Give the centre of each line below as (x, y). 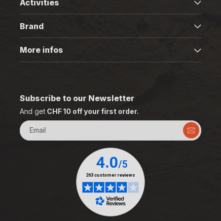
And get (33, 111)
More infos (41, 50)
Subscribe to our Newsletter (77, 98)
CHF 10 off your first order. (92, 111)
